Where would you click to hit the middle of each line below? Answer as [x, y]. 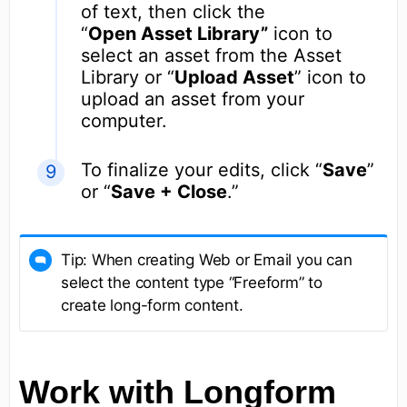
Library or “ [128, 77]
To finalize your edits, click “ [202, 169]
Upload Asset [234, 77]
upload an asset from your [193, 99]
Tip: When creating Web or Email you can [207, 259]
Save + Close [169, 191]
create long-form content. [152, 305]
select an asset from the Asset [211, 55]
